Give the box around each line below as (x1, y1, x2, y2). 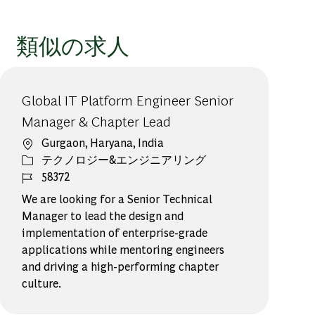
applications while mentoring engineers (22, 242, 225, 257)
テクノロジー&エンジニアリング (41, 152, 207, 167)
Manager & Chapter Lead (22, 111, 172, 131)
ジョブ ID (21, 168, 70, 184)
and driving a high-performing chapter (22, 259, 219, 274)
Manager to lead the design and (22, 208, 184, 224)
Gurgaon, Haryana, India (41, 135, 165, 150)
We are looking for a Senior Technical (22, 191, 213, 207)
